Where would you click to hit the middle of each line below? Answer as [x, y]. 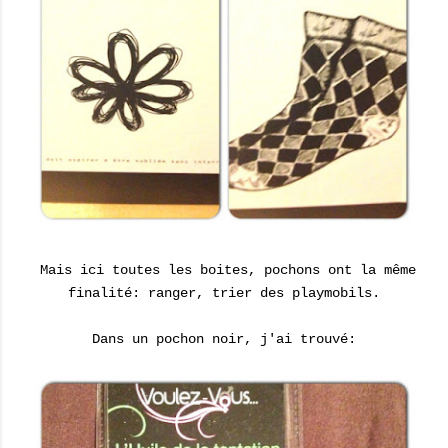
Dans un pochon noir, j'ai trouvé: [224, 339]
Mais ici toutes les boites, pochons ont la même [224, 270]
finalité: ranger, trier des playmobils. [224, 293]
